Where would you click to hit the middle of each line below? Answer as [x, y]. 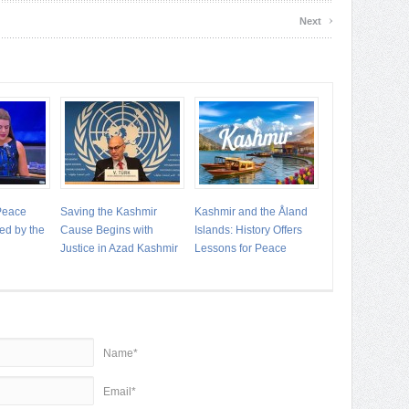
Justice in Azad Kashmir [119, 248]
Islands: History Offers [248, 230]
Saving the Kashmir [109, 212]
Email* [119, 391]
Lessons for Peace [241, 248]
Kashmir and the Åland [251, 212]
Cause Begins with [107, 230]
